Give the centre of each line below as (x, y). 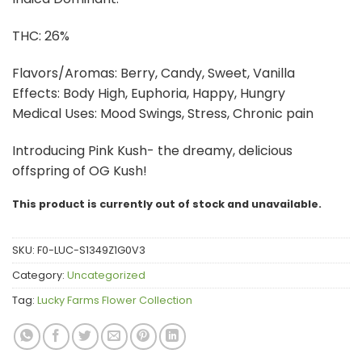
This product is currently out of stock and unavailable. (167, 204)
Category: (40, 276)
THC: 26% (41, 36)
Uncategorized (106, 276)
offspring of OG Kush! (80, 170)
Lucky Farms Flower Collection (115, 301)
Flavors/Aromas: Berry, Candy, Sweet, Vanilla (154, 73)
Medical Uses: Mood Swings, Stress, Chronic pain (163, 113)
